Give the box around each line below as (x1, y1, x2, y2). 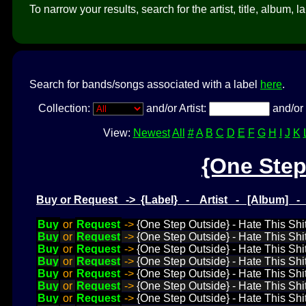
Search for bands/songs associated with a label (29, 78, 260, 90)
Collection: (38, 102, 93, 114)
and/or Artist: (143, 102, 209, 114)
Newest (133, 126, 170, 139)
